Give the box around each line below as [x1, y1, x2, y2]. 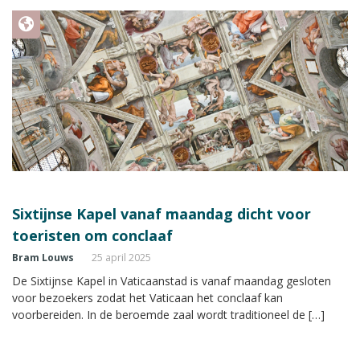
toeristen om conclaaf [12, 225, 173, 245]
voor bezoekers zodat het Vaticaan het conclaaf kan [12, 289, 283, 305]
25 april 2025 [92, 250, 151, 264]
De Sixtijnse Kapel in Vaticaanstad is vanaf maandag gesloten [12, 272, 331, 288]
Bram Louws [12, 250, 74, 264]
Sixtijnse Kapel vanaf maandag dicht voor [12, 203, 311, 223]
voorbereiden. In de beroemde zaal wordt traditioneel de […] [12, 306, 325, 322]
